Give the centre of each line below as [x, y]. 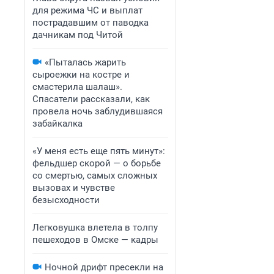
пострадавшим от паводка [91, 23]
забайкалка [57, 124]
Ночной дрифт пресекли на [104, 267]
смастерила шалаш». [77, 87]
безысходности [66, 200]
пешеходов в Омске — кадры [95, 240]
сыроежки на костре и [81, 75]
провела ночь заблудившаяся [98, 111]
